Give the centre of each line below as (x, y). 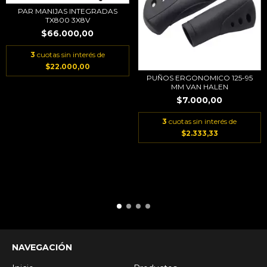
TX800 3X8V (67, 20)
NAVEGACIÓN (42, 247)
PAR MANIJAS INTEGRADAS (67, 11)
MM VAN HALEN (199, 87)
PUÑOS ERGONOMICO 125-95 (199, 78)
